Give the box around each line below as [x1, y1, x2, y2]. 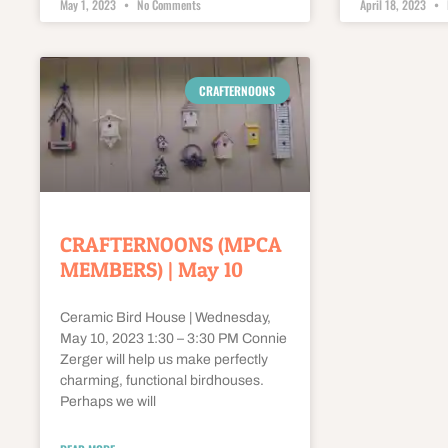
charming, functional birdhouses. [60, 373, 267, 389]
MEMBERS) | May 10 [60, 257, 243, 283]
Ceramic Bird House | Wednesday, [60, 310, 271, 326]
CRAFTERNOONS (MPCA [60, 232, 282, 258]
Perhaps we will [60, 394, 156, 410]
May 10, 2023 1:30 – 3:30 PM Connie [60, 331, 287, 347]
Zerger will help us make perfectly [60, 352, 268, 368]
